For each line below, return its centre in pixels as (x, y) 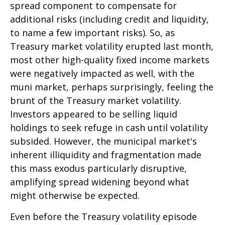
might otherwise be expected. (75, 195)
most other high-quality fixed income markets (110, 60)
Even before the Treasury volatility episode (103, 216)
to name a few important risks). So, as (92, 33)
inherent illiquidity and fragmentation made (106, 155)
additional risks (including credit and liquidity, (109, 19)
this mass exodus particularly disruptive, (98, 168)
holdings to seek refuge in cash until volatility (109, 128)
